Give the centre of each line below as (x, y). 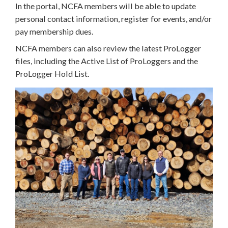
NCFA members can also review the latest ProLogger (108, 48)
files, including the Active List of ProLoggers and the (107, 61)
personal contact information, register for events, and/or (113, 19)
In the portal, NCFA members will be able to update (106, 6)
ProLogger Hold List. (52, 74)
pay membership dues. (54, 32)
